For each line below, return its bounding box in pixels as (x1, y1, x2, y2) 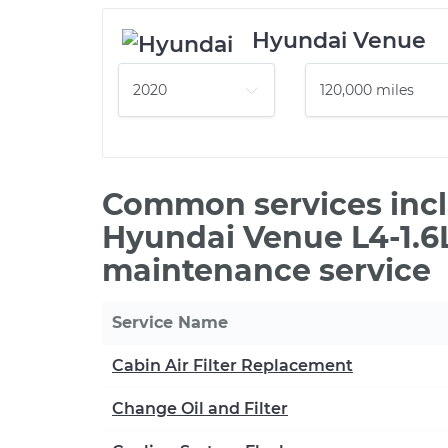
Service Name (112, 313, 228, 332)
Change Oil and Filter (112, 399, 288, 418)
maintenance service (102, 252, 431, 289)
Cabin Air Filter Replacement (112, 356, 353, 375)
